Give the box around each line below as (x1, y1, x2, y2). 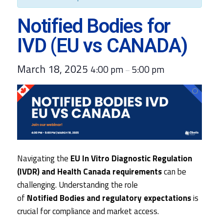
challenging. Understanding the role (17, 178, 138, 192)
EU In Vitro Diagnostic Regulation (70, 152, 193, 165)
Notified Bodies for (17, 14, 171, 38)
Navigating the (17, 152, 71, 165)
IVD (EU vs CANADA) (17, 34, 188, 57)
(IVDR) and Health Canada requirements (17, 165, 162, 178)
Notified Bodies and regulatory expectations (27, 192, 192, 205)
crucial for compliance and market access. (17, 205, 159, 218)
